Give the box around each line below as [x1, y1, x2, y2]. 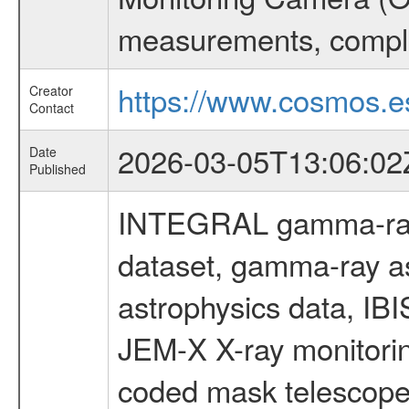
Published [28, 160, 86, 178]
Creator [28, 81, 73, 100]
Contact [28, 99, 74, 117]
